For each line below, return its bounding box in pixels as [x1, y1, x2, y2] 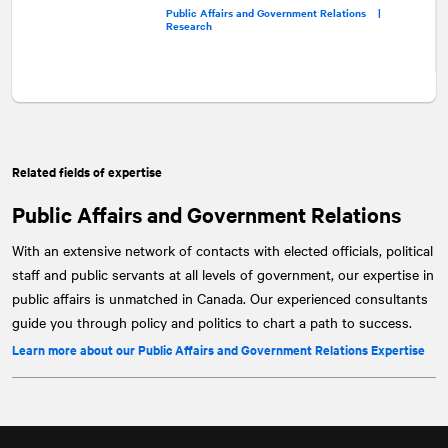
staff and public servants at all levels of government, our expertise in [12, 264, 434, 285]
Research [165, 17, 212, 33]
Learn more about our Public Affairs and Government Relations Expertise [12, 340, 425, 360]
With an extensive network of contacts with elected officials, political [12, 240, 433, 261]
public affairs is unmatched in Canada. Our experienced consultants [12, 288, 428, 309]
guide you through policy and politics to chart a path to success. [12, 312, 412, 333]
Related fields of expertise [12, 162, 162, 182]
